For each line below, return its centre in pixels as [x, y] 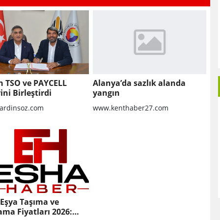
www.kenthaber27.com [130, 108]
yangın [106, 93]
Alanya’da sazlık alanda [139, 83]
